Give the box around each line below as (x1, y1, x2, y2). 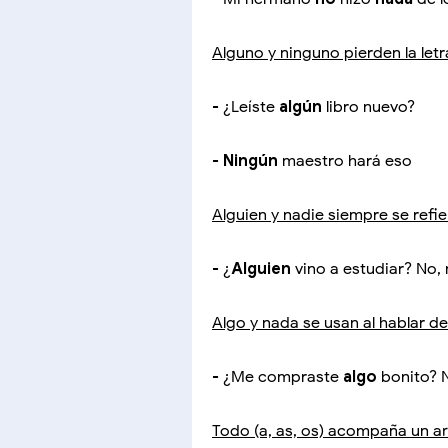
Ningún (223, 151, 278, 172)
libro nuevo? (322, 97, 415, 118)
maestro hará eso (278, 151, 412, 172)
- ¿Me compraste (212, 367, 343, 388)
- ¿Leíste (212, 97, 279, 118)
